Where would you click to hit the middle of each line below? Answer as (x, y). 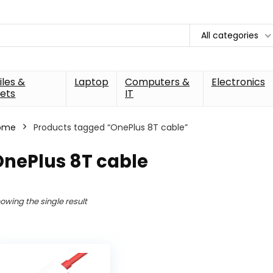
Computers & (158, 82)
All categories (230, 35)
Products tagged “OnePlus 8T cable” (111, 127)
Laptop (92, 82)
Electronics (238, 82)
